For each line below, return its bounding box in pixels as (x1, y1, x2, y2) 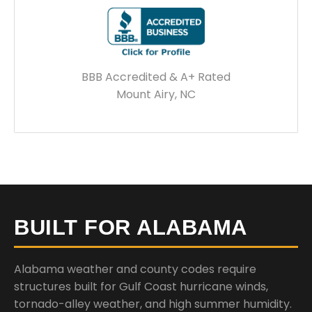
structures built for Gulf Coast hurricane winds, (14, 278, 268, 295)
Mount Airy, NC (116, 86, 196, 102)
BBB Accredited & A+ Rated (81, 68, 231, 85)
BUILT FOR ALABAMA (14, 214, 247, 240)
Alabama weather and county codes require (14, 260, 256, 277)
